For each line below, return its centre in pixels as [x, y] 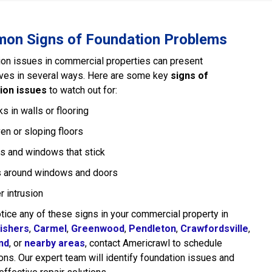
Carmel [50, 229]
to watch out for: [82, 90]
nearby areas [55, 243]
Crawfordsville [214, 229]
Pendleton [152, 229]
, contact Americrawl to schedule [154, 243]
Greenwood [98, 229]
